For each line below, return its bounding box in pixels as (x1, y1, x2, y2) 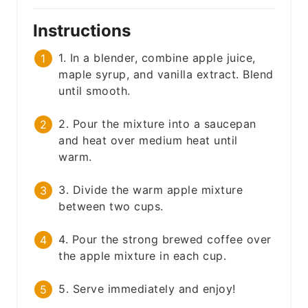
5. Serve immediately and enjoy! (58, 282, 236, 296)
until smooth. (58, 84, 131, 98)
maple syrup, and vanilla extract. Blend (58, 67, 274, 82)
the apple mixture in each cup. (58, 249, 227, 263)
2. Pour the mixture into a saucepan (58, 117, 256, 131)
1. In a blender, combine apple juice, (58, 51, 256, 65)
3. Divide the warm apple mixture (58, 183, 243, 197)
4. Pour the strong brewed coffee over (58, 232, 272, 247)
